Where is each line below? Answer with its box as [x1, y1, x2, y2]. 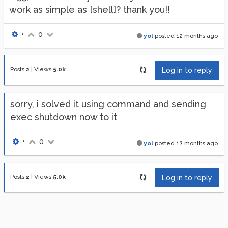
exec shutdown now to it [10, 111, 117, 122]
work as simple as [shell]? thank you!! [9, 4, 170, 15]
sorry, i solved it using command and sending [10, 99, 206, 109]
